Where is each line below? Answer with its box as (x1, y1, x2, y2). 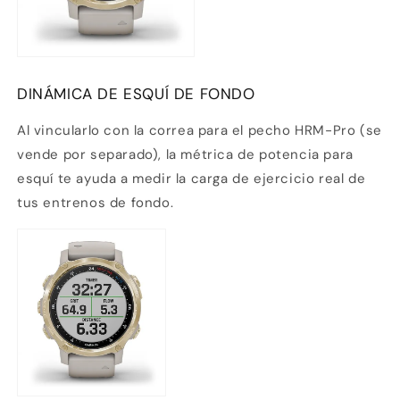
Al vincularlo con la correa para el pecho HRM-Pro (17, 121, 356, 139)
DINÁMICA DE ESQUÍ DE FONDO (17, 83, 255, 104)
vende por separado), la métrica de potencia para (17, 145, 354, 163)
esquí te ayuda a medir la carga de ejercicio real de (17, 169, 366, 187)
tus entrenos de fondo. (17, 193, 174, 212)
